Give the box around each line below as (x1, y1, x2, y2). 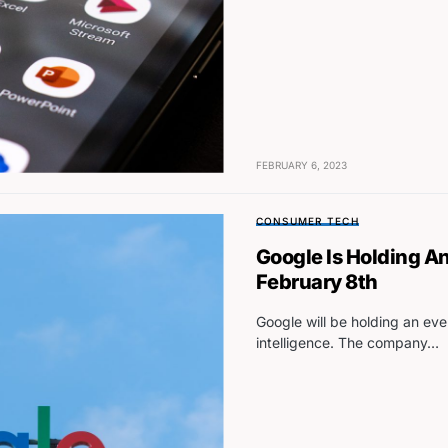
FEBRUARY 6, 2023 (255, 158, 347, 171)
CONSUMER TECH (255, 214, 359, 227)
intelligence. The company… (255, 333, 439, 351)
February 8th (255, 269, 378, 294)
